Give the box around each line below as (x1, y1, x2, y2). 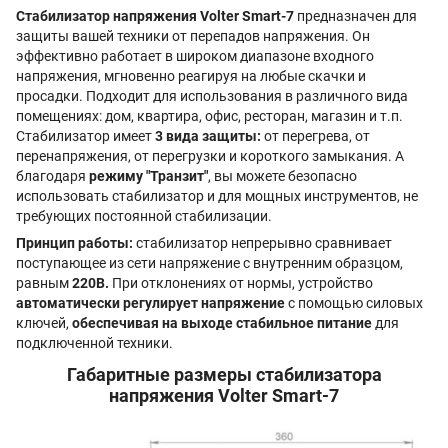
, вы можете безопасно (208, 168, 357, 184)
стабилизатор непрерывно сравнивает (133, 235, 392, 251)
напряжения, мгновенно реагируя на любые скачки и (16, 68, 366, 84)
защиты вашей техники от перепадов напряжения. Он (16, 28, 370, 44)
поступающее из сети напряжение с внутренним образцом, (16, 255, 403, 271)
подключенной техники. (16, 335, 173, 351)
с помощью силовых (285, 295, 423, 311)
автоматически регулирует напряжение (16, 295, 285, 311)
